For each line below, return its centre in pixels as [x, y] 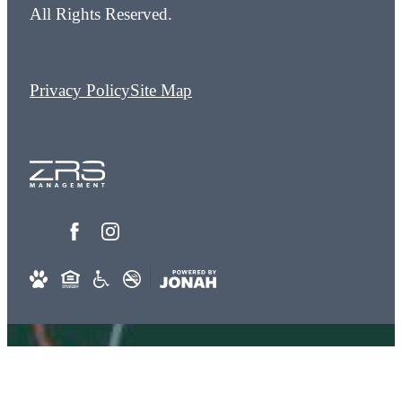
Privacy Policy [80, 91]
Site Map [161, 91]
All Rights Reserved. [101, 13]
